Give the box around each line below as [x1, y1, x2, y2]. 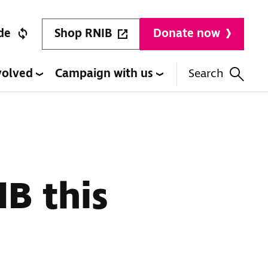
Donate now [153, 26, 220, 42]
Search [188, 66, 224, 82]
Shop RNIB [54, 25, 112, 42]
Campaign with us [55, 66, 156, 82]
